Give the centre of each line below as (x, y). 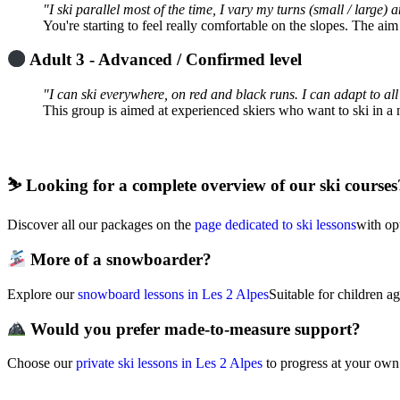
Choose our (42, 363)
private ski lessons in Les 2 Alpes (169, 363)
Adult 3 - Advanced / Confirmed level (166, 60)
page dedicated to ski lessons (275, 225)
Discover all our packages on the (101, 225)
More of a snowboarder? (121, 260)
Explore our (42, 294)
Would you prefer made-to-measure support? (194, 329)
